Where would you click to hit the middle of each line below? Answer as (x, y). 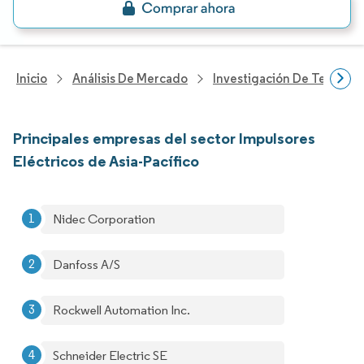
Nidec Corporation (104, 219)
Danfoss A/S (87, 264)
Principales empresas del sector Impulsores (164, 138)
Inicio (32, 78)
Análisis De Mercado (130, 78)
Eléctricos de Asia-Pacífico (106, 161)
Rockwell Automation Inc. (121, 310)
